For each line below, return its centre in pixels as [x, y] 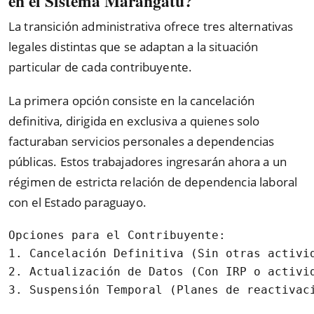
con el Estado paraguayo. [77, 203]
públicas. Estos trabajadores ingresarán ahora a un [148, 162]
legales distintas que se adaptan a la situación [134, 46]
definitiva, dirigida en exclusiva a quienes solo [134, 121]
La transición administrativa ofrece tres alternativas [151, 26]
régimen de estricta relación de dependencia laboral [153, 182]
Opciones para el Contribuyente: [117, 235]
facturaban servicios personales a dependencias [142, 142]
